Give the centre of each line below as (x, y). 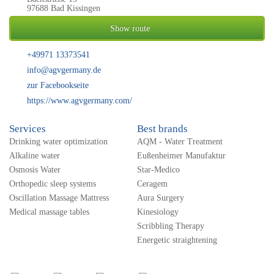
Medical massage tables (49, 212)
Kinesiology (158, 212)
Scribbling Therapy (171, 226)
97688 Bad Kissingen (64, 8)
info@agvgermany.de (64, 70)
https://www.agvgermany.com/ (80, 101)
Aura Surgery (161, 198)
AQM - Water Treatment (180, 142)
